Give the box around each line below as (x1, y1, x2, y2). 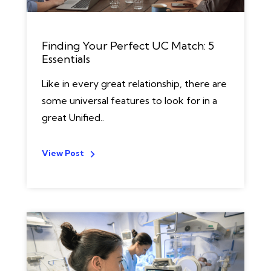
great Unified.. (42, 111, 104, 123)
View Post (42, 148, 84, 158)
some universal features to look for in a (42, 94, 217, 106)
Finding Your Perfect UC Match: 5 (42, 39, 214, 53)
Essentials (42, 52, 90, 66)
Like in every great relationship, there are (42, 77, 227, 90)
